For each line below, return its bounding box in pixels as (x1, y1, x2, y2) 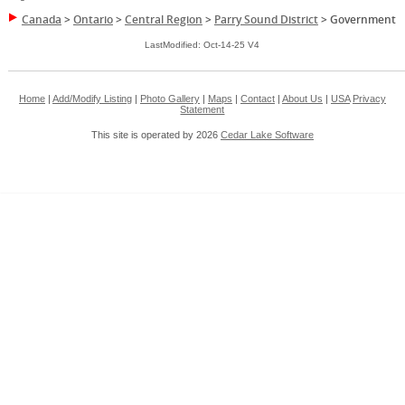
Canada (21, 12, 61, 28)
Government (329, 12, 396, 28)
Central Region (124, 12, 202, 28)
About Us (281, 93, 323, 105)
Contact (240, 93, 275, 105)
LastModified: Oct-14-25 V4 (145, 40, 260, 51)
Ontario (72, 12, 113, 28)
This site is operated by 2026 (90, 129, 221, 141)
